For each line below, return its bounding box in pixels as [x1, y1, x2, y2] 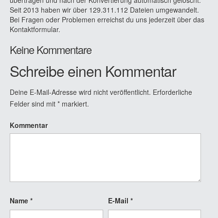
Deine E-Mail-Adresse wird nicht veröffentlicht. [10, 87, 151, 97]
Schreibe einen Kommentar [10, 60, 176, 81]
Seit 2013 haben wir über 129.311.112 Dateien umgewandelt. [10, 4, 199, 15]
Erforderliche [151, 87, 192, 97]
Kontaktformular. [10, 24, 60, 34]
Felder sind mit [10, 98, 57, 109]
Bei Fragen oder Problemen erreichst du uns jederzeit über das [10, 14, 204, 24]
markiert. [60, 98, 89, 109]
